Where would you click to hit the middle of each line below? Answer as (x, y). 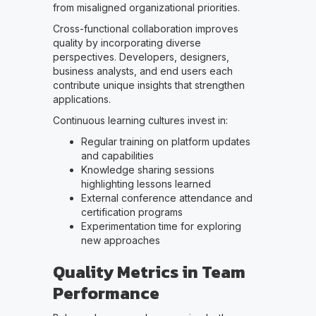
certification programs (132, 212)
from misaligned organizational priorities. (146, 8)
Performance (106, 293)
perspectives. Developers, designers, (141, 57)
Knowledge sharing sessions (147, 170)
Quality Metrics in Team (149, 272)
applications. (81, 99)
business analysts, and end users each (142, 71)
